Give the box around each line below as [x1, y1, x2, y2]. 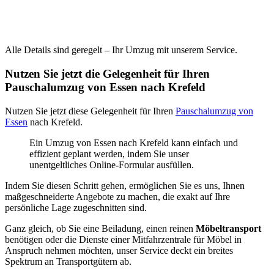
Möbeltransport [196, 223, 261, 234]
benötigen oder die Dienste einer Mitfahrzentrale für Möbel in [5, 234, 242, 245]
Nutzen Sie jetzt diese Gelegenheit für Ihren [5, 105, 176, 116]
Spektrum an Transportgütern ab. [5, 256, 131, 267]
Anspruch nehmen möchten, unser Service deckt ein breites [5, 245, 233, 256]
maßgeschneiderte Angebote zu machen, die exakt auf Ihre [5, 191, 230, 202]
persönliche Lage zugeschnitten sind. [5, 202, 147, 213]
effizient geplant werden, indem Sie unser [29, 148, 189, 159]
